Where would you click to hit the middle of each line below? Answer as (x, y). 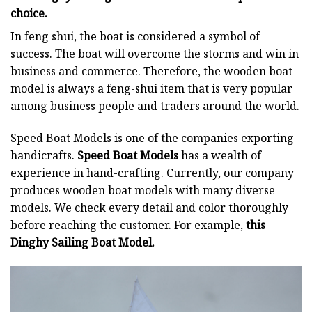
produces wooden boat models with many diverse (143, 190)
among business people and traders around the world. (155, 106)
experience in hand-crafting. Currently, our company (152, 173)
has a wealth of (221, 156)
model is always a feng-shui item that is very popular (151, 89)
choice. (29, 14)
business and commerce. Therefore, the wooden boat (151, 71)
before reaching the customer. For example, (128, 225)
